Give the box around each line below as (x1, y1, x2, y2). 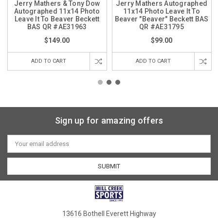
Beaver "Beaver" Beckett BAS (114, 15, 209, 23)
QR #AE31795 (139, 22, 184, 31)
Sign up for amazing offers (54, 115, 163, 126)
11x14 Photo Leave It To (123, 7, 200, 15)
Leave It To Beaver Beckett (14, 15, 100, 23)
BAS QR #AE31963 (27, 22, 87, 31)
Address (7, 143, 32, 150)
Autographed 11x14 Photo (14, 7, 100, 15)
